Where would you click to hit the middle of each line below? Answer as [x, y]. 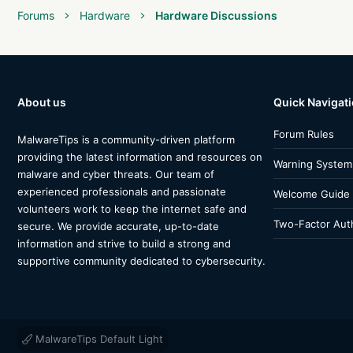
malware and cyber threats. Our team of [116, 175]
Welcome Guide [312, 193]
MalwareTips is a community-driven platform [126, 140]
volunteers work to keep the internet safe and [132, 209]
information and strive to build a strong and [124, 244]
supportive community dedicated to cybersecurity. [141, 261]
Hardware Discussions [216, 16]
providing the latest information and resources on [140, 157]
